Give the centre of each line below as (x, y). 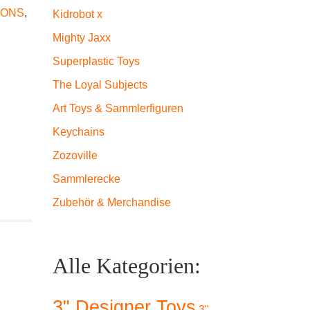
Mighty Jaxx (82, 38)
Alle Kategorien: (127, 266)
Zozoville (75, 155)
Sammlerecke (86, 179)
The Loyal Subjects (100, 85)
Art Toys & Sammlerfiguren (118, 108)
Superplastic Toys (96, 61)
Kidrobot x (77, 14)
